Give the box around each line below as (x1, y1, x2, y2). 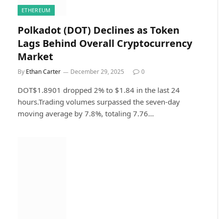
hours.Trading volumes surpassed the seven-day (18, 97, 180, 107)
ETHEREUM (22, 6, 51, 14)
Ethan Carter (26, 67, 61, 76)
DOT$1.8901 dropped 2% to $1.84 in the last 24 (18, 85, 180, 95)
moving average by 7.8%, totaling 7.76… (18, 109, 154, 118)
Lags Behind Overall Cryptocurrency (18, 37, 192, 50)
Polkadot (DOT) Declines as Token (18, 23, 179, 37)
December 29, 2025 (70, 67, 124, 76)
